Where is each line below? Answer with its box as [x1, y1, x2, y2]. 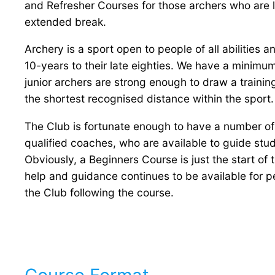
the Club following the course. [25, 185, 174, 199]
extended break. [25, 15, 106, 29]
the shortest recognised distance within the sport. [25, 92, 274, 106]
